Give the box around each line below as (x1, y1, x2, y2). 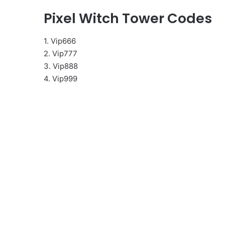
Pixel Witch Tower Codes (44, 9, 212, 28)
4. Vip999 (44, 73, 77, 83)
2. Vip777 (44, 48, 77, 58)
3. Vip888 (44, 61, 78, 71)
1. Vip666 (44, 36, 76, 46)
